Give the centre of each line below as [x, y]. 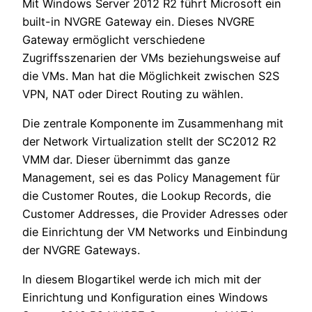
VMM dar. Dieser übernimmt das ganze [126, 160]
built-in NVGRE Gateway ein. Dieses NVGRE [139, 21]
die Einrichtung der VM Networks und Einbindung [155, 232]
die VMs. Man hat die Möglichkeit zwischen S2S [151, 76]
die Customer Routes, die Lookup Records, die [147, 196]
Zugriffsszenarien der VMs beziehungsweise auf [151, 57]
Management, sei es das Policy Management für [151, 178]
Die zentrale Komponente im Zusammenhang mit [153, 124]
